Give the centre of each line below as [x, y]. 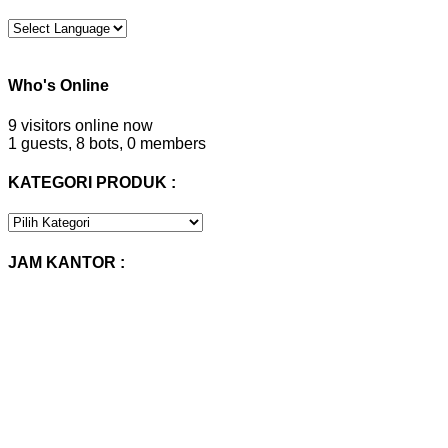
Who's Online [58, 86]
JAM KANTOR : [66, 262]
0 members [166, 143]
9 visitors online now [80, 125]
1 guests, [40, 143]
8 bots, [99, 143]
